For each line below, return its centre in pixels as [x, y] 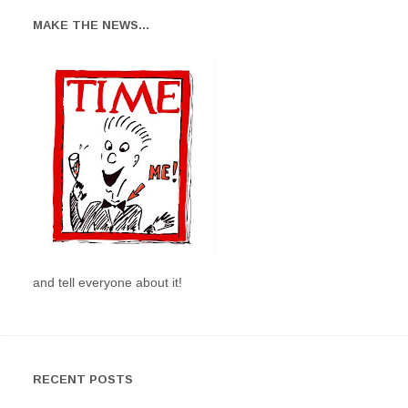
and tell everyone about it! [107, 282]
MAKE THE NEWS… [91, 25]
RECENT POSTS [82, 379]
